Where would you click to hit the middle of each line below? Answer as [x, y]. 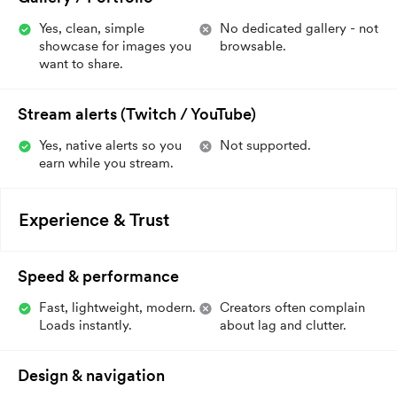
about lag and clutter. [283, 325]
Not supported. [265, 145]
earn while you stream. [106, 163]
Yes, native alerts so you [110, 145]
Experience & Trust [94, 219]
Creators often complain [292, 307]
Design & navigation [91, 375]
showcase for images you [115, 46]
